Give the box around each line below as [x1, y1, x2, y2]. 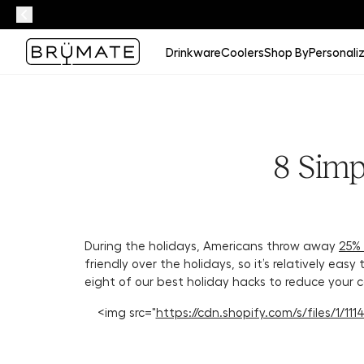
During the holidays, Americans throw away [84, 238, 339, 253]
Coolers [221, 44, 264, 59]
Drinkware [166, 44, 221, 59]
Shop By [264, 44, 309, 59]
